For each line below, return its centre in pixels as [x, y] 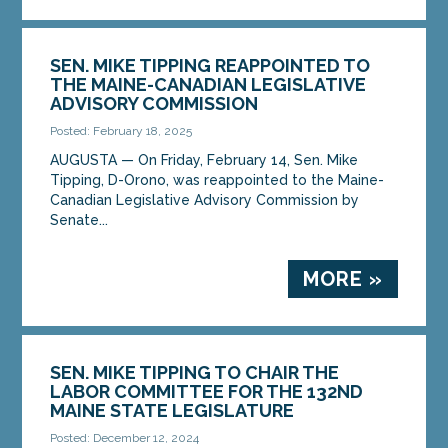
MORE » [342, 278]
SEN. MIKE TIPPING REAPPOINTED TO [210, 65]
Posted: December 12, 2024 [125, 437]
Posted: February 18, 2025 [121, 130]
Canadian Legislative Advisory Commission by [205, 199]
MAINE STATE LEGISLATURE [174, 410]
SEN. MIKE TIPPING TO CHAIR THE [195, 372]
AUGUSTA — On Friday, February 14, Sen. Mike [204, 159]
